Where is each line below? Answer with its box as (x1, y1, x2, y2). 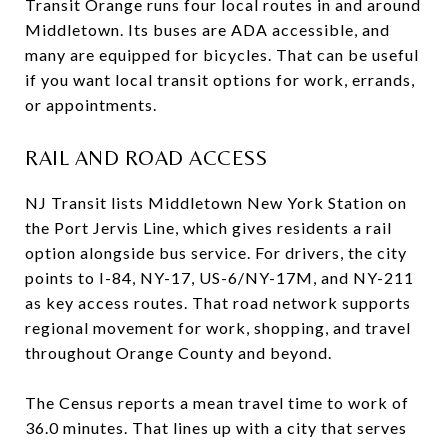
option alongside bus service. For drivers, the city (25, 242, 407, 262)
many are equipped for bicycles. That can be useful (25, 44, 419, 64)
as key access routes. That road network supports (25, 292, 411, 312)
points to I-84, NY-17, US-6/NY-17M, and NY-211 (25, 267, 414, 287)
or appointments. (25, 94, 157, 114)
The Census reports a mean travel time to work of (25, 392, 409, 412)
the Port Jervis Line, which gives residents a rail (25, 217, 392, 237)
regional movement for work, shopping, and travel (25, 317, 411, 337)
